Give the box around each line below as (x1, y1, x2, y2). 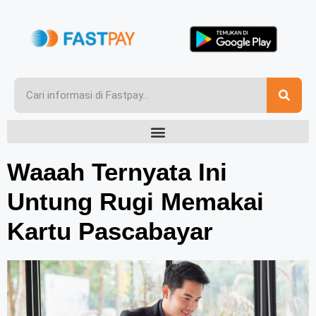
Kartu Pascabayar (7, 217, 213, 245)
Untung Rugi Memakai (7, 188, 264, 216)
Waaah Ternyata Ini (7, 158, 227, 186)
